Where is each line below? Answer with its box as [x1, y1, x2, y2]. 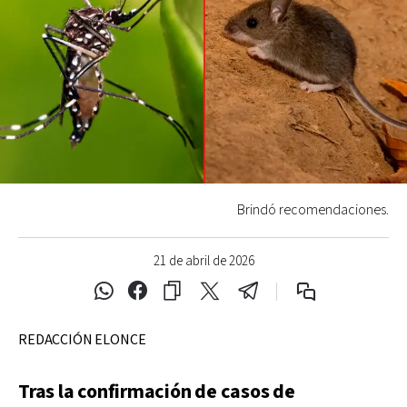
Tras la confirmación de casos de [18, 378, 295, 405]
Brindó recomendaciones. [237, 200, 389, 220]
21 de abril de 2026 [153, 252, 254, 270]
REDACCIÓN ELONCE [18, 330, 146, 350]
